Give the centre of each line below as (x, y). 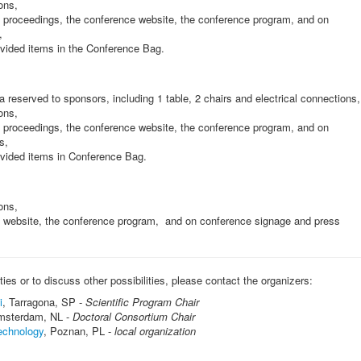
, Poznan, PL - (79, 330)
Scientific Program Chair (142, 301)
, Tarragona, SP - (44, 301)
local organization (155, 330)
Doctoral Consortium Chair (134, 316)
